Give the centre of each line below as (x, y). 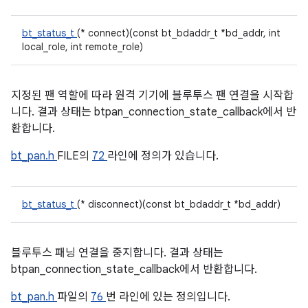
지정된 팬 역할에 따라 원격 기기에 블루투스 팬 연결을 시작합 (152, 96)
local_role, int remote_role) (82, 47)
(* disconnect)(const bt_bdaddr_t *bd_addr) (179, 204)
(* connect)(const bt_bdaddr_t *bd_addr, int (179, 33)
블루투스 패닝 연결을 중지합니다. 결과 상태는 (117, 253)
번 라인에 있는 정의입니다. (168, 297)
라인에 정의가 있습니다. (163, 156)
